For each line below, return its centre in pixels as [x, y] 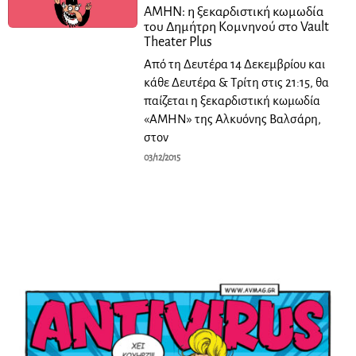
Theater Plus [178, 42]
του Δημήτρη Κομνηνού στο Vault [237, 27]
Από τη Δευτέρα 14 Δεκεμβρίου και [235, 64]
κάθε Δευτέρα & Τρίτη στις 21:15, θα [237, 82]
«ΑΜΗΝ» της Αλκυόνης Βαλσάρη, [233, 119]
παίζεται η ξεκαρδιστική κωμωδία [232, 101]
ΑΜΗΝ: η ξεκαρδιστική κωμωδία [234, 12]
